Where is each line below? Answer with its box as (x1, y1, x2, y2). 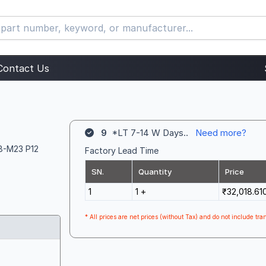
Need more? (195, 127, 246, 138)
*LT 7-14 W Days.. (107, 127, 195, 138)
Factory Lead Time (85, 145, 159, 156)
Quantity (138, 167, 172, 176)
